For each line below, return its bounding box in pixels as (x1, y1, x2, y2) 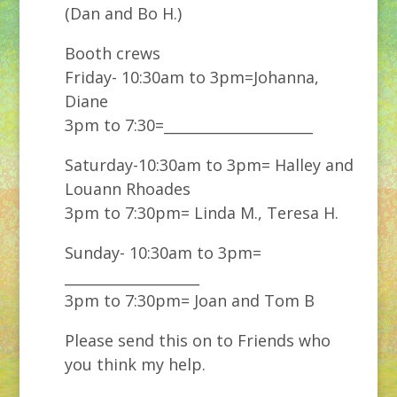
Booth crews (64, 43, 160, 64)
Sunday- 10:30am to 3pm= (64, 242, 261, 263)
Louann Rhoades (64, 178, 191, 199)
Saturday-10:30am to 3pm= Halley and (64, 154, 354, 175)
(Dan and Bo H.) (64, 3, 182, 24)
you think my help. (64, 354, 206, 375)
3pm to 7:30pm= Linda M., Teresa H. (64, 202, 339, 223)
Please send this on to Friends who (64, 330, 331, 351)
